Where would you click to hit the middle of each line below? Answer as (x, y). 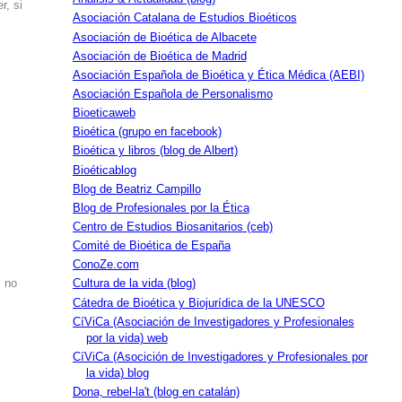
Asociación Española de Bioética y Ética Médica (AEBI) (218, 75)
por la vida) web (127, 338)
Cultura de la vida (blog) (134, 284)
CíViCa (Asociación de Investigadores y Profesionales (213, 322)
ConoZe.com (105, 265)
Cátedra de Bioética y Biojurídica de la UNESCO (198, 303)
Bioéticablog (104, 170)
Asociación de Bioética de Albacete (164, 37)
